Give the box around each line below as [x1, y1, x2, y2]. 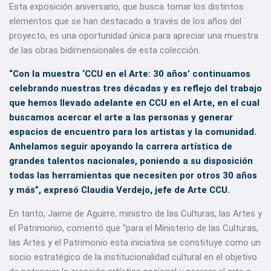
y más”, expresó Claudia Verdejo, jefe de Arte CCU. [9, 184, 230, 195]
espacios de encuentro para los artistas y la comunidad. [9, 126, 256, 137]
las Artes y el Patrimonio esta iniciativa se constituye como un [9, 237, 261, 248]
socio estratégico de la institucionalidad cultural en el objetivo [9, 252, 257, 263]
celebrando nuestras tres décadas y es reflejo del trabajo [9, 83, 262, 94]
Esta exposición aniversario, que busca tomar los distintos [9, 1, 244, 12]
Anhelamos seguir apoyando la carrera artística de [9, 141, 232, 152]
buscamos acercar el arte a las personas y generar [9, 112, 233, 123]
